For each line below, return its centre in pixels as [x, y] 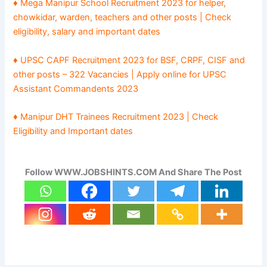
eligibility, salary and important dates [87, 32]
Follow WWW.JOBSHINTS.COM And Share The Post [133, 173]
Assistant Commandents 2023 [76, 89]
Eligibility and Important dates [73, 131]
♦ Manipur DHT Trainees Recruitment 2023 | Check [116, 117]
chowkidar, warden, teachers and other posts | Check [122, 18]
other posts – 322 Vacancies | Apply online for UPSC [120, 74]
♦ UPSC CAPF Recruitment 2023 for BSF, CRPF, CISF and [129, 60]
